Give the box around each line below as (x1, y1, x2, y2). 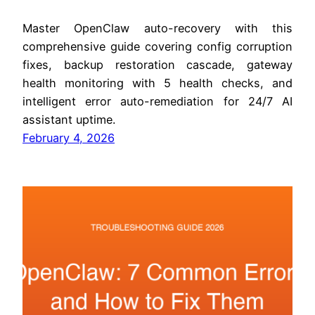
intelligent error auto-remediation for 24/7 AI (22, 94, 292, 109)
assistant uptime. (22, 112, 115, 127)
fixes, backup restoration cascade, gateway (22, 58, 292, 72)
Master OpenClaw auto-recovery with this (22, 21, 292, 36)
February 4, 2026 (22, 131, 115, 146)
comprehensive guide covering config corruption (22, 39, 292, 54)
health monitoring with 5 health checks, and (22, 76, 292, 91)
